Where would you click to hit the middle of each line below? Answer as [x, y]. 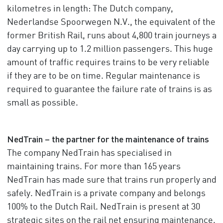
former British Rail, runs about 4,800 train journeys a [111, 36]
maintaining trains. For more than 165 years [94, 167]
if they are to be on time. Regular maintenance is [103, 76]
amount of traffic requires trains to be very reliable [108, 63]
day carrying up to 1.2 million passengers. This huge [110, 49]
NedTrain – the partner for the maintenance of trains [108, 139]
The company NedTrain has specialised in [89, 153]
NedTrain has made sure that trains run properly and [111, 180]
